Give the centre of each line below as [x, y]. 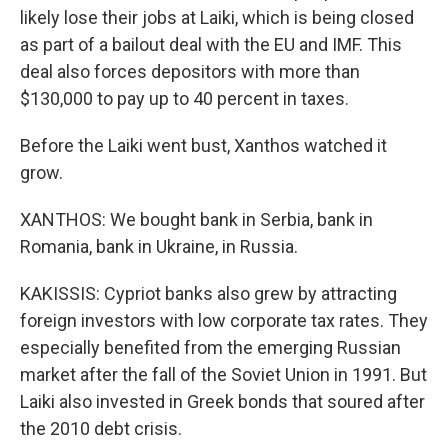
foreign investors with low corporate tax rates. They [224, 320]
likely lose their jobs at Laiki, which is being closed [217, 17]
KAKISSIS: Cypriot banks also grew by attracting [208, 293]
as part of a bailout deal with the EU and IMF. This [211, 44]
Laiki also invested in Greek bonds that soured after [222, 401]
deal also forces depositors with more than [190, 71]
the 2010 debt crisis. [101, 428]
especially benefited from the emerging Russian [210, 347]
